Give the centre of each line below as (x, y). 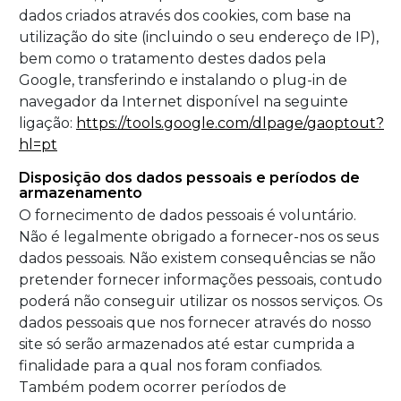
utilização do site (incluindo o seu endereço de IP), (199, 38)
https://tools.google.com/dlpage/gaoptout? (230, 124)
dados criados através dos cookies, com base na (185, 16)
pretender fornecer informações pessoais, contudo (200, 280)
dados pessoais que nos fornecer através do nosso (195, 323)
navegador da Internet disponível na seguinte (183, 102)
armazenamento (81, 193)
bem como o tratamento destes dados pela (172, 59)
